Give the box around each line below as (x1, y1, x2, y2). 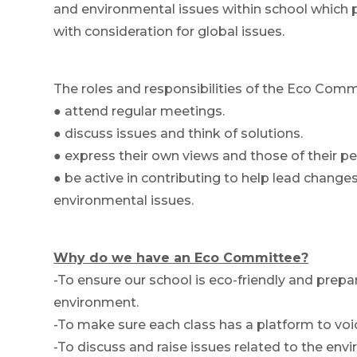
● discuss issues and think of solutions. (53, 126, 304, 142)
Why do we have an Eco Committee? (53, 250, 309, 266)
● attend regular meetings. (53, 104, 226, 120)
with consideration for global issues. (53, 24, 288, 40)
